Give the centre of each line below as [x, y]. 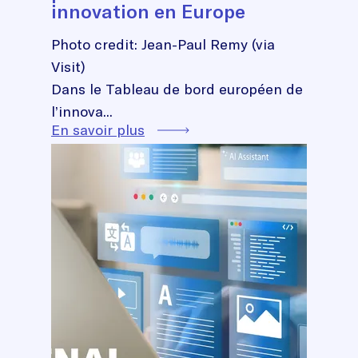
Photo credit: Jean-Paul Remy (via [163, 44]
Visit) [70, 66]
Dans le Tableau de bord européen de [177, 89]
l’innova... [82, 111]
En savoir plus [98, 129]
